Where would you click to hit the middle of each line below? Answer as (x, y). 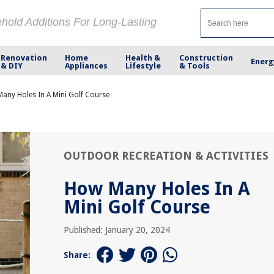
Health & (143, 57)
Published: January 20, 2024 (117, 230)
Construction (206, 57)
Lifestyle (143, 65)
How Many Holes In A (157, 189)
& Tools (194, 65)
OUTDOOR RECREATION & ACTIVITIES (166, 156)
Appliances (87, 65)
